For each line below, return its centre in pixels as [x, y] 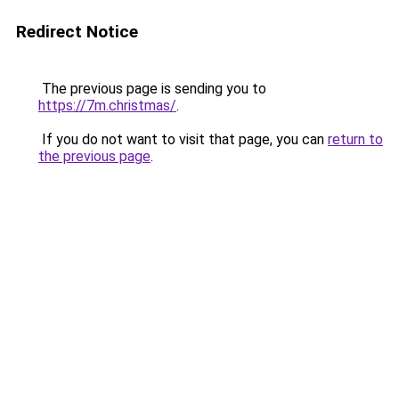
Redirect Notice [77, 32]
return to [355, 139]
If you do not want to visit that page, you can [183, 139]
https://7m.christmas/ [107, 106]
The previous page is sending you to [152, 89]
